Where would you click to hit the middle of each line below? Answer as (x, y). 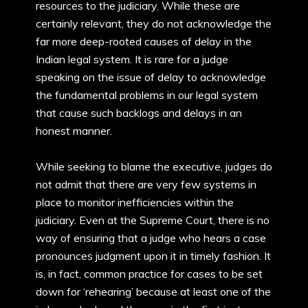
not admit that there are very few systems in (146, 184)
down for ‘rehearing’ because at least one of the (153, 291)
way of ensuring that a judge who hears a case (151, 238)
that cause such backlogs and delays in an (139, 113)
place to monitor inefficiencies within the (135, 202)
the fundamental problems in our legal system (147, 95)
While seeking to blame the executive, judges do (154, 166)
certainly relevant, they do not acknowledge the (154, 23)
